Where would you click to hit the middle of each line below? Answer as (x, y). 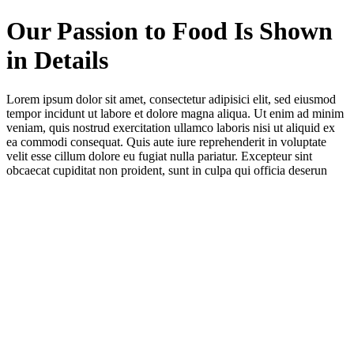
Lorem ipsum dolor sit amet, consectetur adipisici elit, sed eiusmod (171, 99)
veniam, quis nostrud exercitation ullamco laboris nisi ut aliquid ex (171, 127)
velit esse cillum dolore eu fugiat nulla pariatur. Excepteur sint (159, 156)
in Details (57, 60)
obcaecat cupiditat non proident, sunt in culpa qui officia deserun (167, 170)
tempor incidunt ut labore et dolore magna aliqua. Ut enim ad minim (175, 113)
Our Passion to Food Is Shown (169, 31)
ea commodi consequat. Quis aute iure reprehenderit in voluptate (166, 141)
